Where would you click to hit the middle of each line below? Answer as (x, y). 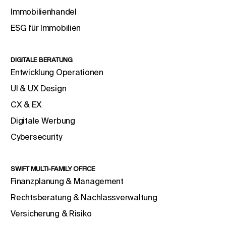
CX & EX (26, 105)
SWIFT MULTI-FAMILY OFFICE (53, 169)
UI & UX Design (39, 89)
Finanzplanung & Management (67, 181)
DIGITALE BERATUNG (42, 60)
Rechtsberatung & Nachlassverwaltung (84, 197)
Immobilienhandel (44, 12)
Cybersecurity (36, 137)
